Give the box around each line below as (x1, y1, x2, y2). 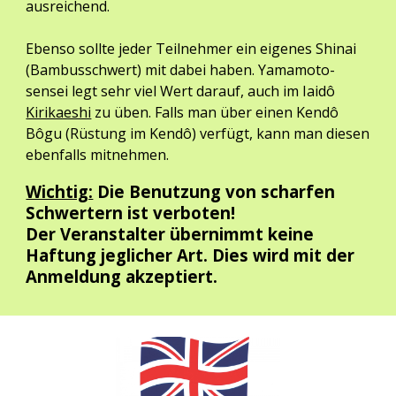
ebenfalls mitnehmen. (26, 145, 170, 164)
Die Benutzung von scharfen (93, 180, 336, 202)
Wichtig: (26, 180, 94, 202)
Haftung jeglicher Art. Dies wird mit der (26, 244, 355, 266)
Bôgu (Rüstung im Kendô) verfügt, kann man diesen (26, 124, 370, 143)
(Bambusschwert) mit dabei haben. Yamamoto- (26, 60, 336, 80)
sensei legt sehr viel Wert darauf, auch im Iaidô (26, 81, 336, 101)
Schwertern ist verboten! (26, 202, 236, 224)
